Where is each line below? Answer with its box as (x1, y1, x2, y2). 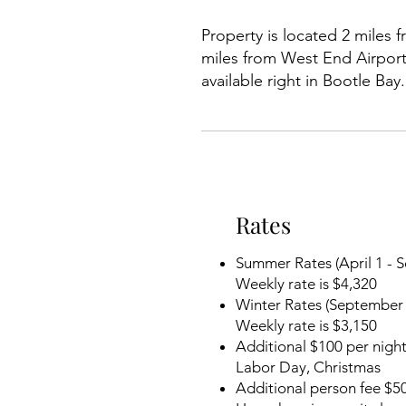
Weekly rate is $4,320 (236, 275, 377, 293)
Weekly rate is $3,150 (236, 316, 377, 334)
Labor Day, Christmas (236, 358, 381, 376)
